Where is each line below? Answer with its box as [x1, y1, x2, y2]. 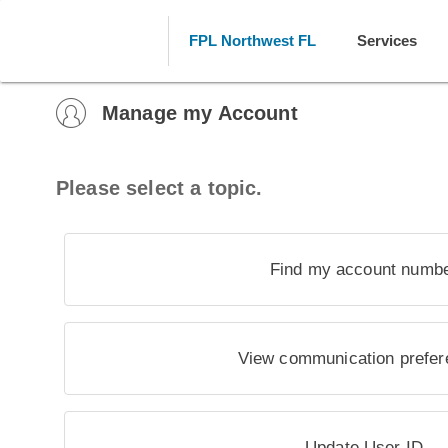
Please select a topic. [56, 177, 263, 199]
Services [357, 32, 417, 49]
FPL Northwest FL [189, 32, 316, 49]
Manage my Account [102, 101, 298, 124]
